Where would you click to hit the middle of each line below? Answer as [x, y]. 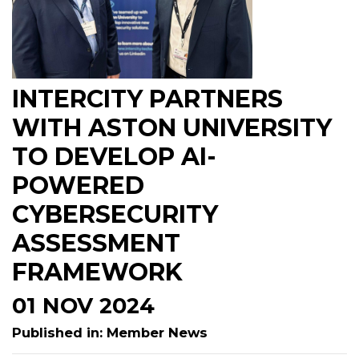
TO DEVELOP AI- [114, 157]
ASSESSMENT [96, 243]
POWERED [78, 186]
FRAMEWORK [97, 272]
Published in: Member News [110, 333]
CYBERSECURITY [115, 214]
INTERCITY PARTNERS [147, 99]
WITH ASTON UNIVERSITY [172, 128]
